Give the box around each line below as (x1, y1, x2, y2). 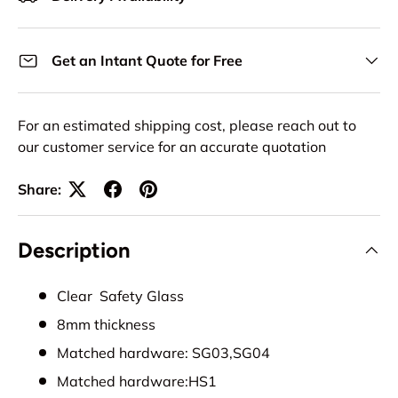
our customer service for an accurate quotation (18, 137, 326, 155)
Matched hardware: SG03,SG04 (57, 343, 270, 362)
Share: (18, 179, 61, 198)
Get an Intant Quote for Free (52, 51, 243, 69)
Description (18, 236, 131, 263)
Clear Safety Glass (57, 286, 184, 305)
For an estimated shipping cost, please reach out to (18, 115, 356, 134)
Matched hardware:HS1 (57, 371, 217, 390)
